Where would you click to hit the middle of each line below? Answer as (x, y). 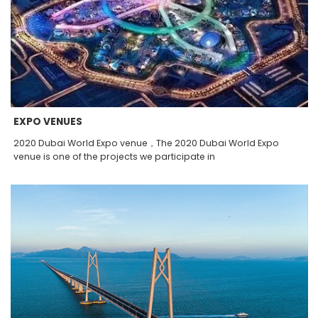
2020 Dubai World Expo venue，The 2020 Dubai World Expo (147, 143)
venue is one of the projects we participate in (115, 156)
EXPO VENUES (48, 121)
